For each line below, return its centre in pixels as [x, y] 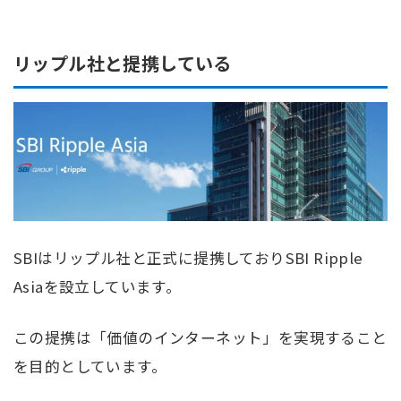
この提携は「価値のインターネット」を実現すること [200, 338]
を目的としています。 [90, 367]
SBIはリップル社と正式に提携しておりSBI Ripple [188, 258]
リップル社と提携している [123, 64]
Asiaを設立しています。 [98, 287]
